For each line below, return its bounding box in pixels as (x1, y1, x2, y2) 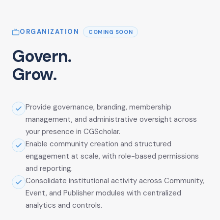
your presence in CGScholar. (26, 126, 120, 137)
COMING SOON (88, 28, 133, 35)
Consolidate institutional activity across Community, (26, 175, 204, 186)
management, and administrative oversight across (26, 114, 197, 124)
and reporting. (26, 163, 73, 173)
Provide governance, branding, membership (26, 102, 171, 112)
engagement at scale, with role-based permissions (26, 151, 199, 161)
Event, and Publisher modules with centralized (26, 188, 181, 198)
